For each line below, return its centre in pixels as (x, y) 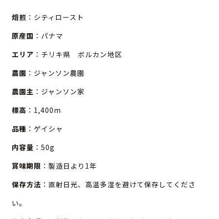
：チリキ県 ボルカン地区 (78, 55)
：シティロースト (55, 17)
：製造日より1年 (69, 166)
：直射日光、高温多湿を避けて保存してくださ (119, 185)
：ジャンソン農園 (56, 73)
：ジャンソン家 (59, 92)
